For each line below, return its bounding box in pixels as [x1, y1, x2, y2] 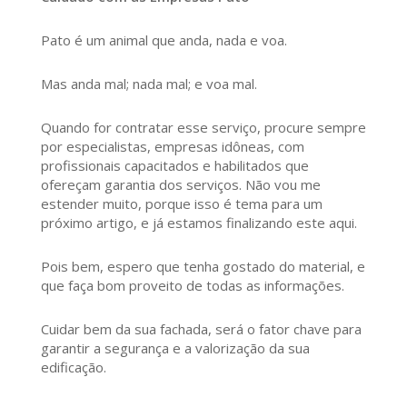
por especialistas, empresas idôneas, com [40, 137, 304, 156]
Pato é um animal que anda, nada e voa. [40, 31, 287, 50]
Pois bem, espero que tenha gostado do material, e [40, 257, 365, 276]
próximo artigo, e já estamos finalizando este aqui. [40, 213, 357, 233]
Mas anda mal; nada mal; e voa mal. [40, 74, 257, 94]
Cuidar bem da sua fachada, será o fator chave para [40, 320, 362, 339]
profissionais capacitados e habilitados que [40, 156, 309, 175]
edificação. [40, 358, 106, 377]
